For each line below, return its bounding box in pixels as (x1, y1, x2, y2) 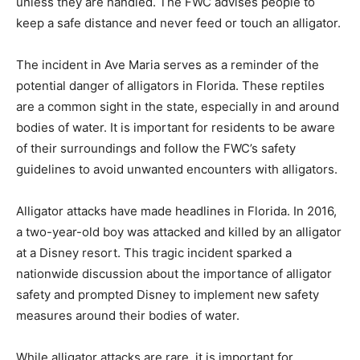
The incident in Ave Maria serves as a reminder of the (16, 57, 319, 72)
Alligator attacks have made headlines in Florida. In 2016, (16, 203, 337, 219)
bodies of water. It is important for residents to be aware (16, 120, 335, 135)
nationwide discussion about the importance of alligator (16, 266, 332, 281)
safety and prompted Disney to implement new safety (16, 287, 319, 302)
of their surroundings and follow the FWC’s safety (16, 141, 296, 156)
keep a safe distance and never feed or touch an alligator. (16, 15, 341, 31)
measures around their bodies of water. (16, 308, 239, 323)
